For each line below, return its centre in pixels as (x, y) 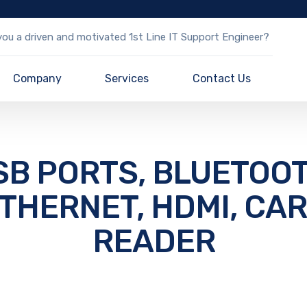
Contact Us (222, 78)
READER (153, 242)
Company (37, 78)
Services (127, 78)
